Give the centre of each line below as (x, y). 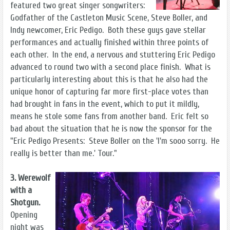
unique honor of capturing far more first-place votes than (109, 91)
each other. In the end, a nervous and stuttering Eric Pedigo (113, 54)
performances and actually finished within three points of (109, 42)
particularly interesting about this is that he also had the (109, 79)
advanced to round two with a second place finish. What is (110, 67)
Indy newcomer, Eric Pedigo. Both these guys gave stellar (108, 30)
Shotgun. (26, 202)
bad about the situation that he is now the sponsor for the (111, 128)
